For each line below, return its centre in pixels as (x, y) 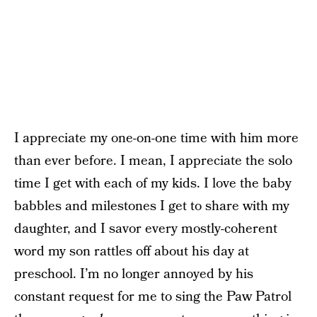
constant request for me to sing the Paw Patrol (153, 297)
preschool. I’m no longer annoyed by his (134, 274)
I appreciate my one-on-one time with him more (156, 138)
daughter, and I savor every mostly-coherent (146, 229)
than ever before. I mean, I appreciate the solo (153, 161)
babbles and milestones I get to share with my (152, 206)
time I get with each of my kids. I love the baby (153, 184)
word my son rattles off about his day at (132, 252)
